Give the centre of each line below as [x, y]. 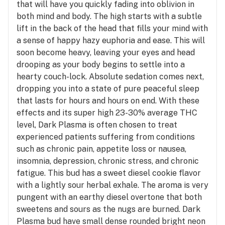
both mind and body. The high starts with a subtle [109, 16]
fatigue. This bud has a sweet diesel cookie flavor [109, 173]
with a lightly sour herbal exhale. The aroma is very [113, 185]
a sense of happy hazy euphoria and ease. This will [111, 40]
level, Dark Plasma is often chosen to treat [97, 125]
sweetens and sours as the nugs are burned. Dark [108, 209]
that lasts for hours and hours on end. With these [108, 100]
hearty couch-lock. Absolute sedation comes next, [110, 76]
